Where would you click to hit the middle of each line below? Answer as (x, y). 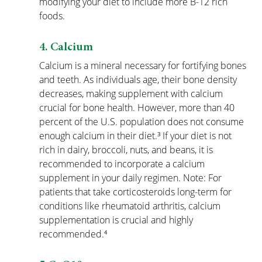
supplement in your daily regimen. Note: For (132, 178)
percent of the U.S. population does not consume (143, 122)
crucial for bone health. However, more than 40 (138, 108)
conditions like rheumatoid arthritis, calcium (131, 206)
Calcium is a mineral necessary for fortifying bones (144, 66)
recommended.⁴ (73, 234)
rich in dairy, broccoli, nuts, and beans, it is (127, 150)
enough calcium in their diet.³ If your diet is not (137, 136)
